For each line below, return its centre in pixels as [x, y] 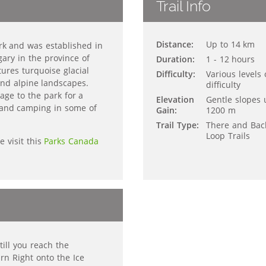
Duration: [175, 59]
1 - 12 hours [231, 59]
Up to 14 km [231, 45]
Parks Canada [72, 141]
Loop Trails [228, 136]
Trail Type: [178, 125]
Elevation [175, 100]
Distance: [175, 45]
